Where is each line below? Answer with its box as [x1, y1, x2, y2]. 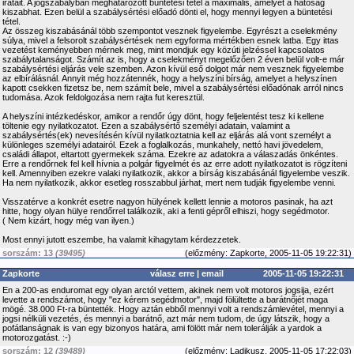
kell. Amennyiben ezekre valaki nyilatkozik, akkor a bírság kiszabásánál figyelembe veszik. [2, 168, 350, 178]
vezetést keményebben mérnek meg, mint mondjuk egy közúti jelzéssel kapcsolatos [2, 45, 325, 55]
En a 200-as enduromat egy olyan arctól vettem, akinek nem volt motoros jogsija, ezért [2, 285, 333, 295]
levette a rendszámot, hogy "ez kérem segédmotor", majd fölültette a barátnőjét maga [2, 295, 328, 304]
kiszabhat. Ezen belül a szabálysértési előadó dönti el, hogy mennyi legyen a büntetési [2, 7, 332, 17]
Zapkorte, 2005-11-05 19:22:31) [228, 248, 352, 258]
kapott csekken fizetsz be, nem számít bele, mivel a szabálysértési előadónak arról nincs [2, 83, 344, 92]
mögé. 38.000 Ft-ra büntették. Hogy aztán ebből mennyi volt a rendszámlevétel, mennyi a [2, 304, 344, 314]
